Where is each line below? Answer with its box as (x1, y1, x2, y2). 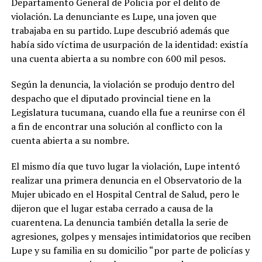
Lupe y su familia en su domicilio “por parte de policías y (11, 244, 250, 257)
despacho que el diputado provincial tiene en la (11, 92, 211, 105)
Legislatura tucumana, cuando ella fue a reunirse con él (11, 106, 245, 119)
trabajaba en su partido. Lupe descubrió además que (11, 24, 229, 37)
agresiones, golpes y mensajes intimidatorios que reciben (11, 230, 251, 243)
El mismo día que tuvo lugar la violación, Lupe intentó (11, 160, 240, 173)
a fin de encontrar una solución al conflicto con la (11, 120, 222, 133)
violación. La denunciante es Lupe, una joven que (11, 10, 216, 23)
